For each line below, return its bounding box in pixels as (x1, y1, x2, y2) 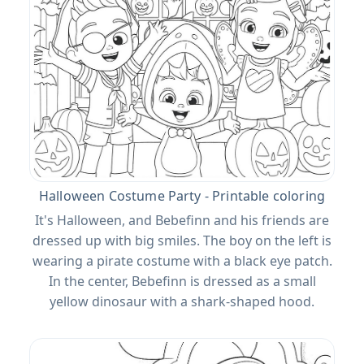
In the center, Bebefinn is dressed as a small (48, 271, 316, 290)
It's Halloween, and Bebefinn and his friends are (35, 210, 329, 229)
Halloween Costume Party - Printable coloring (38, 186, 326, 205)
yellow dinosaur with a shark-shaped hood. (50, 292, 314, 310)
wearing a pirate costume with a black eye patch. (32, 251, 332, 270)
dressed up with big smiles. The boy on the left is (32, 231, 331, 249)
